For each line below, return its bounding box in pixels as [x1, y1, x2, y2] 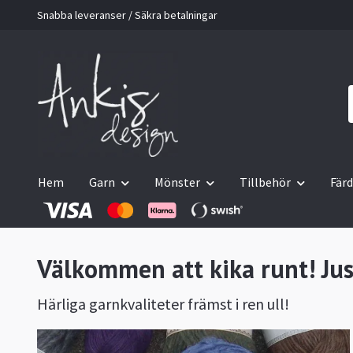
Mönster [154, 174, 200, 191]
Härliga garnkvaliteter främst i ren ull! [37, 294, 289, 314]
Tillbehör [240, 174, 291, 191]
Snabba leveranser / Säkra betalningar [37, 8, 217, 22]
